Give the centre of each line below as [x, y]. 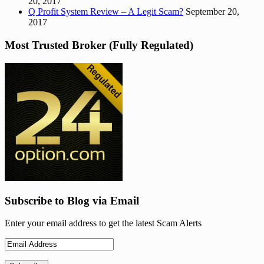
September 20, [212, 12]
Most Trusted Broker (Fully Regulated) [99, 45]
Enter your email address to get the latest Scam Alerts [103, 223]
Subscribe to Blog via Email [72, 200]
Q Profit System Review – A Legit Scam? [106, 12]
